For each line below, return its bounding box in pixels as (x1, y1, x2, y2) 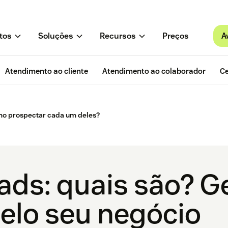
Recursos (99, 31, 136, 42)
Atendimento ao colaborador (102, 66, 206, 76)
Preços (162, 31, 189, 42)
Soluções (38, 31, 73, 42)
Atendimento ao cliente (5, 66, 88, 76)
